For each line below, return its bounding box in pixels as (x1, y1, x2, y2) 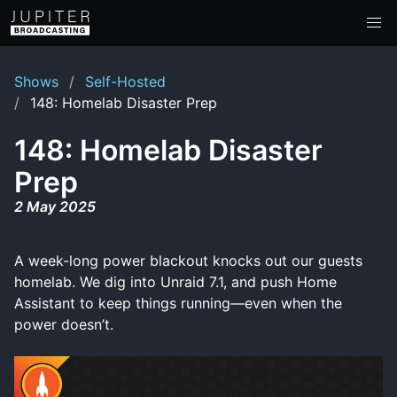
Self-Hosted (85, 73, 166, 90)
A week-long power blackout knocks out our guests (14, 252, 362, 269)
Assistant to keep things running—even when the (14, 294, 342, 312)
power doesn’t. (14, 315, 113, 333)
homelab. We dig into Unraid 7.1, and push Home (14, 273, 337, 291)
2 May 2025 (14, 198, 96, 215)
